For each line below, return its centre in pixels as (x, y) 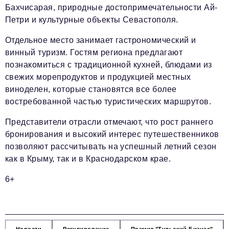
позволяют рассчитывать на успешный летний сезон (111, 146)
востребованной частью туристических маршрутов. (108, 101)
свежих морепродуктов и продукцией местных (98, 77)
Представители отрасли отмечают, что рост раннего (109, 122)
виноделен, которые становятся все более (91, 89)
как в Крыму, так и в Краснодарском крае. (88, 158)
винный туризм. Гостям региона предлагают (94, 52)
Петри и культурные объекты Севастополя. (92, 19)
